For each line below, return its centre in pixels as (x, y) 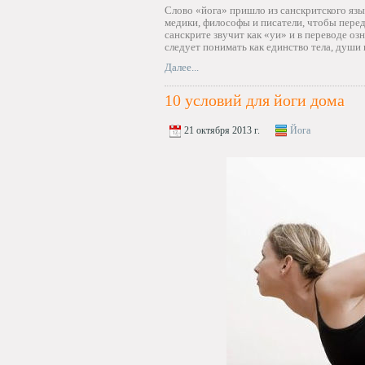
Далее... (182, 67)
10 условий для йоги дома (255, 100)
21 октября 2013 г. (221, 130)
